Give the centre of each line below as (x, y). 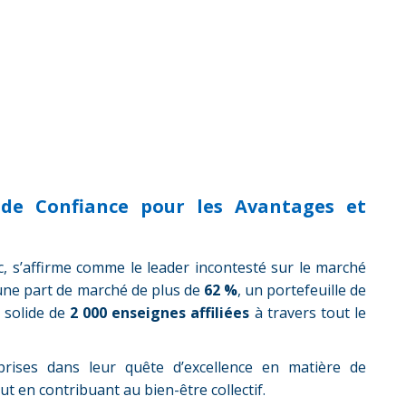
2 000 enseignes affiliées (159, 313)
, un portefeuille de (302, 290)
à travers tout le (308, 313)
